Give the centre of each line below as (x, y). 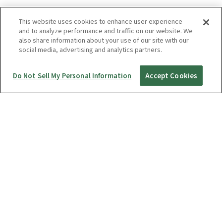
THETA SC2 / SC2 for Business (59, 213)
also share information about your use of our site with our (104, 40)
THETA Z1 (27, 201)
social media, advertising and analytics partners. (91, 49)
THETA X (24, 190)
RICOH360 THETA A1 (44, 178)
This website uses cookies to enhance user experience (101, 21)
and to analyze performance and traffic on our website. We (106, 30)
